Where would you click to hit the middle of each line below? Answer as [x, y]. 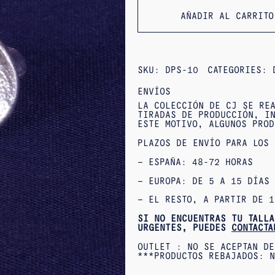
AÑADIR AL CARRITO [227, 16]
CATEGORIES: [240, 70]
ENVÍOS [154, 91]
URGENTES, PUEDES [184, 228]
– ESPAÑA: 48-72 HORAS [195, 162]
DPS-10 [182, 70]
